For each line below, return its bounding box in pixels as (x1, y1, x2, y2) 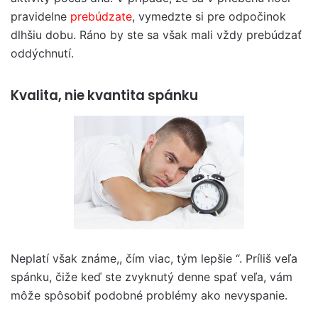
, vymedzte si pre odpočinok (132, 9, 286, 23)
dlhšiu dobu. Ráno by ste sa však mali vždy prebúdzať (11, 27, 302, 42)
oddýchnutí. (11, 45, 74, 60)
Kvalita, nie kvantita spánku (11, 85, 198, 105)
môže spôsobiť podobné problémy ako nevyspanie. (11, 288, 287, 302)
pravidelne (11, 9, 70, 23)
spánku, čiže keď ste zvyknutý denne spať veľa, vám (11, 270, 292, 284)
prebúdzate (70, 9, 132, 23)
